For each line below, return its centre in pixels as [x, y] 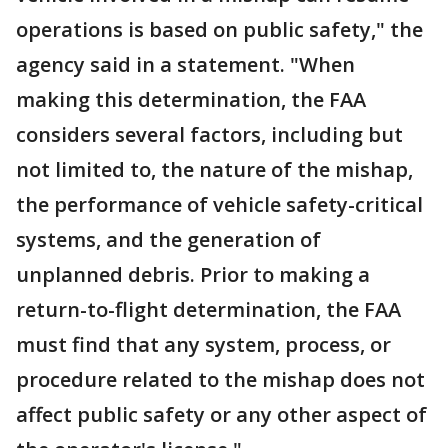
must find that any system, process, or [203, 344]
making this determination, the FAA [191, 99]
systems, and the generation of [168, 239]
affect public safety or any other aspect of [221, 414]
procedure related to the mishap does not [220, 379]
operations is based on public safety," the [219, 29]
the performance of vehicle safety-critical [219, 204]
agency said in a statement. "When [185, 64]
